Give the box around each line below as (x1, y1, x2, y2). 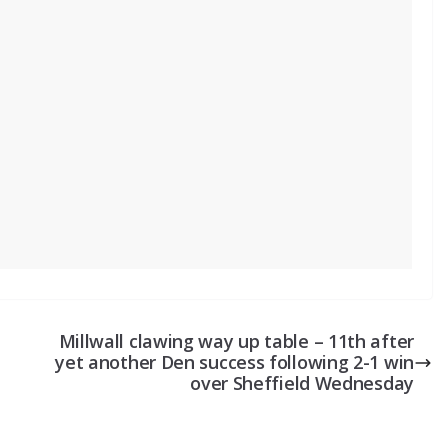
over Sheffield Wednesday (190, 371, 414, 396)
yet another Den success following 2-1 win (55, 350, 414, 375)
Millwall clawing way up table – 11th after (58, 329, 414, 354)
